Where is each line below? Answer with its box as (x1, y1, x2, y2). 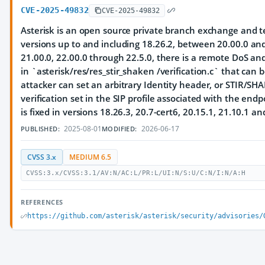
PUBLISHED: (21, 124, 60, 133)
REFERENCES (21, 198, 63, 206)
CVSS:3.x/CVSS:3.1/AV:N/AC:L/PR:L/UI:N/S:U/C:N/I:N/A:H (26, 169, 245, 177)
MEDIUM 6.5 (69, 153, 111, 161)
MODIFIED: (102, 124, 137, 133)
